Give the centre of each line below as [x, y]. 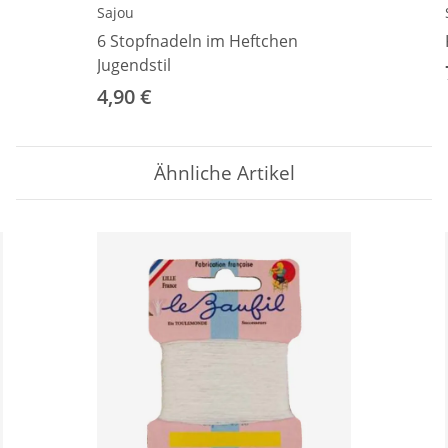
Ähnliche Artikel [224, 172]
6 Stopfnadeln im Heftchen [197, 40]
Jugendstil [134, 64]
